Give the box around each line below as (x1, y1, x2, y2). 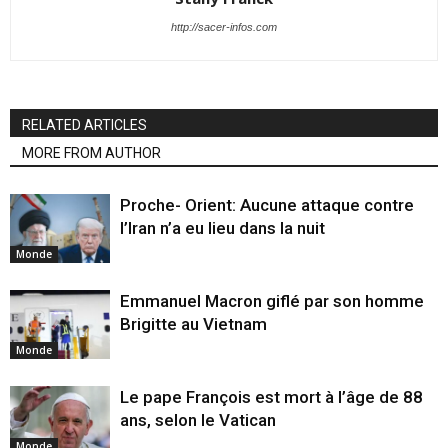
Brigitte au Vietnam (120, 314, 267, 335)
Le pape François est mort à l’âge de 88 (120, 387, 423, 408)
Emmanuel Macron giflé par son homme (120, 291, 424, 312)
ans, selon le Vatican (120, 410, 276, 431)
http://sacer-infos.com (171, 21, 277, 34)
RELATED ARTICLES (22, 117, 147, 134)
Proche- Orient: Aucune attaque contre (120, 195, 414, 216)
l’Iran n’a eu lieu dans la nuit (120, 218, 325, 239)
